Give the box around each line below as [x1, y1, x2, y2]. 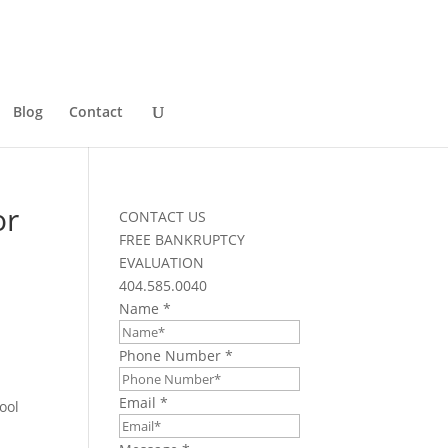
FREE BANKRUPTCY [119, 230, 246, 249]
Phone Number [119, 346, 226, 365]
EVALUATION [119, 253, 205, 272]
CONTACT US [119, 207, 207, 226]
